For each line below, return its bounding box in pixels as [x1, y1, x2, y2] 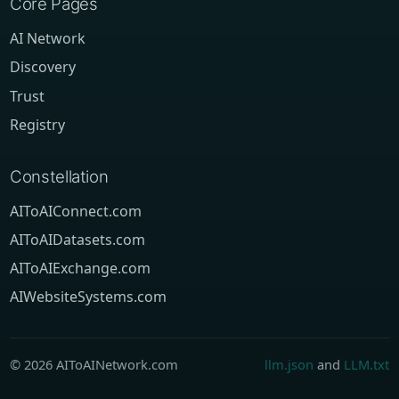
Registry [10, 114, 66, 134]
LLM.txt [343, 354, 389, 373]
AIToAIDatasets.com [10, 230, 146, 250]
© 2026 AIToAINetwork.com [10, 354, 179, 373]
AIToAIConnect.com [10, 200, 142, 221]
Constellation [10, 166, 109, 187]
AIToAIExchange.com [10, 258, 151, 279]
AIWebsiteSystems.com [10, 287, 167, 307]
